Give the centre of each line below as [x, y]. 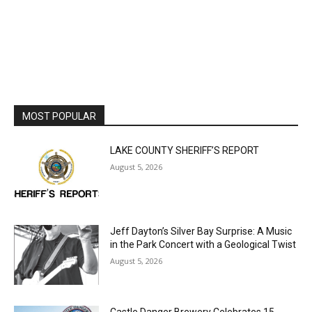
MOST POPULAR [59, 112]
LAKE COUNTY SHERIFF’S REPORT [181, 146]
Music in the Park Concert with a [177, 237]
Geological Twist [143, 250]
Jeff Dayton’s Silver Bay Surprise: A [184, 224]
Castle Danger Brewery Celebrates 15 [189, 303]
